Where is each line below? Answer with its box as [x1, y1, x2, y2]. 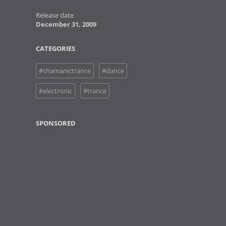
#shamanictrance [39, 66, 91, 75]
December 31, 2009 [36, 20, 96, 29]
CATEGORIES [36, 44, 75, 53]
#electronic [39, 86, 72, 95]
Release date [36, 11, 74, 20]
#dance [102, 66, 124, 75]
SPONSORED [36, 119, 76, 128]
